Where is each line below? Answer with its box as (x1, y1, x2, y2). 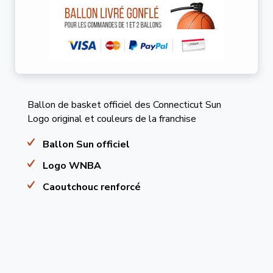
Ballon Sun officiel (43, 138, 130, 151)
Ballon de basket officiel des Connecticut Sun (27, 98, 221, 112)
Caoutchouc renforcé (43, 180, 141, 194)
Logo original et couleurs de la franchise (27, 112, 196, 126)
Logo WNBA (43, 159, 104, 172)
